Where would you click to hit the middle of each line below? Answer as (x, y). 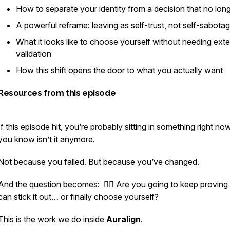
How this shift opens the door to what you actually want (119, 70)
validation (34, 54)
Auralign (123, 219)
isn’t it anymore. (65, 139)
